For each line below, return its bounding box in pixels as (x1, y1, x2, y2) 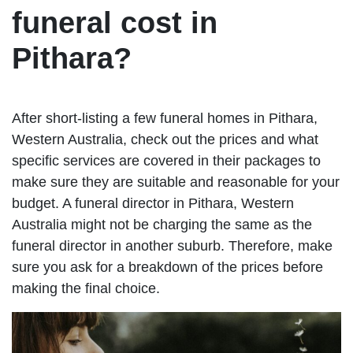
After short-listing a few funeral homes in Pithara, (12, 110, 318, 126)
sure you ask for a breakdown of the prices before (12, 258, 323, 275)
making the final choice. (12, 280, 160, 296)
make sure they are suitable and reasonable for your (12, 173, 340, 190)
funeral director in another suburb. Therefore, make (12, 237, 333, 254)
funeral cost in (12, 6, 217, 39)
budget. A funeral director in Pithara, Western (12, 195, 294, 211)
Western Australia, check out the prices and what (12, 131, 318, 147)
